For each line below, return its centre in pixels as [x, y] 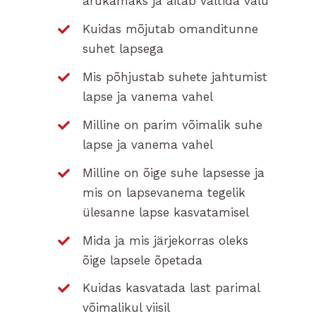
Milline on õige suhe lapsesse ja [174, 172]
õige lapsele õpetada [143, 260]
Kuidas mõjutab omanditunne [171, 29]
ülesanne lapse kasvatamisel [166, 212]
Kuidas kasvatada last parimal [171, 288]
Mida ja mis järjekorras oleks [166, 240]
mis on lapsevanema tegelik [164, 192]
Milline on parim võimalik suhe [173, 124]
